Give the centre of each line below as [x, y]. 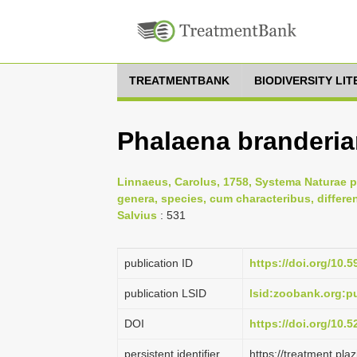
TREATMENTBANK [179, 80]
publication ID [159, 263]
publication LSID [165, 293]
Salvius [137, 215]
